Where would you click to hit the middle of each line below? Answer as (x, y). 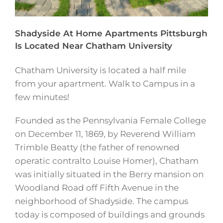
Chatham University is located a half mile (101, 70)
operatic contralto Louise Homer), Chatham (107, 161)
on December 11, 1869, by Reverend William (105, 134)
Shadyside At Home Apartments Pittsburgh (111, 34)
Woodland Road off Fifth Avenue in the (97, 188)
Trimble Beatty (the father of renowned (97, 148)
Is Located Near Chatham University (94, 46)
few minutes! (42, 97)
